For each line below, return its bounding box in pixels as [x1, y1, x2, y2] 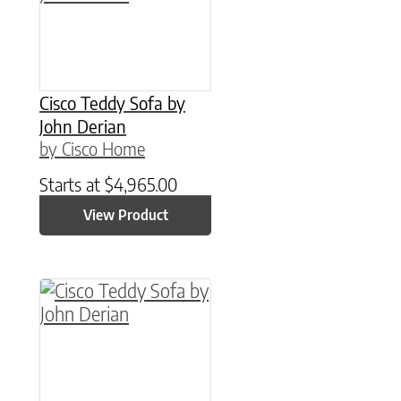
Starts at [39, 172, 105, 195]
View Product [82, 206, 168, 225]
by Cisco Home [39, 136, 145, 159]
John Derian [39, 114, 126, 137]
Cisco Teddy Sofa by [39, 90, 185, 114]
